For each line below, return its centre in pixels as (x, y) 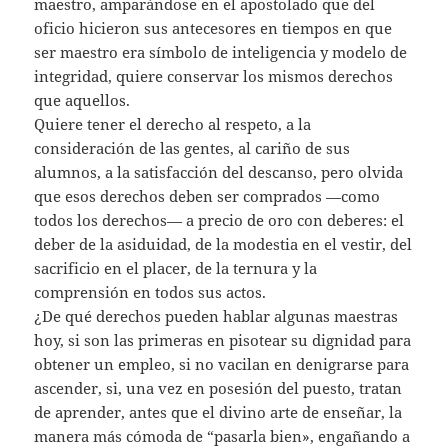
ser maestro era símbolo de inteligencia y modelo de (221, 51)
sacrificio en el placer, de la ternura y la (176, 267)
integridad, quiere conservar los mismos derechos (214, 75)
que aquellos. (82, 99)
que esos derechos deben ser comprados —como (207, 195)
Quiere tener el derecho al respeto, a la (173, 123)
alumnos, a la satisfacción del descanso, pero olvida (219, 171)
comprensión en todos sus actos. (150, 291)
